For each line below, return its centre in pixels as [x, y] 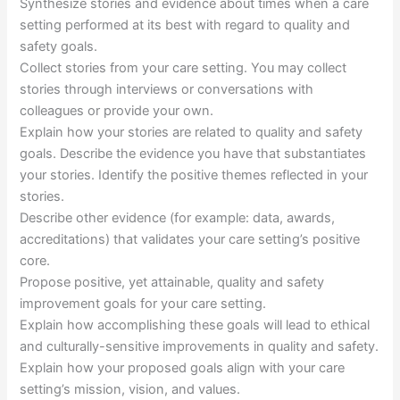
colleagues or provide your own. [117, 111]
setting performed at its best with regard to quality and [185, 25]
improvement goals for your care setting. [143, 304]
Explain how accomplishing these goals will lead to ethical [195, 325]
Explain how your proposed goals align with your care [183, 368]
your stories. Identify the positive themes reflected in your [194, 175]
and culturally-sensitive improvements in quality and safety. [200, 347]
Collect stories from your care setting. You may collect [183, 68]
